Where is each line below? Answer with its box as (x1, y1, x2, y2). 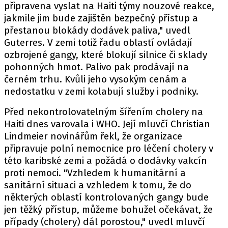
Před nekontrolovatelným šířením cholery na (4, 106, 203, 118)
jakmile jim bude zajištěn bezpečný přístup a (4, 12, 198, 24)
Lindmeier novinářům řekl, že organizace (4, 130, 182, 142)
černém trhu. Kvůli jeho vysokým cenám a (4, 73, 187, 85)
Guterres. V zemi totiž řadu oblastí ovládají (4, 37, 192, 48)
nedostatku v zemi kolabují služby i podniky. (4, 85, 198, 97)
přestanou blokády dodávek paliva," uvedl (4, 24, 190, 36)
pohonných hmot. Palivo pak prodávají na (4, 61, 189, 73)
